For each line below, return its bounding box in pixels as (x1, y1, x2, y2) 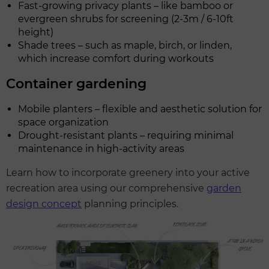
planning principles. (82, 198, 178, 210)
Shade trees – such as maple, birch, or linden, (18, 40, 232, 52)
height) (18, 26, 53, 38)
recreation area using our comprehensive (6, 183, 207, 195)
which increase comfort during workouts (18, 53, 214, 65)
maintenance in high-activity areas (18, 143, 184, 155)
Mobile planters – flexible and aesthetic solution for (18, 103, 262, 115)
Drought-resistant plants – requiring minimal (18, 130, 234, 142)
